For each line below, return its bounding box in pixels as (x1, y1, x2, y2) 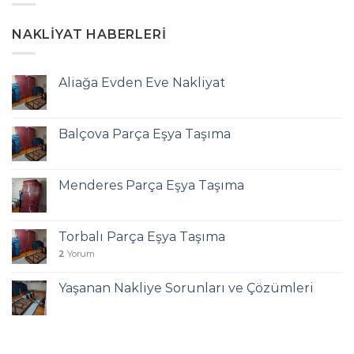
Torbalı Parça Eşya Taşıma (58, 229, 225, 245)
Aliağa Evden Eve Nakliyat (58, 75, 225, 91)
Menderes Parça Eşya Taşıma (58, 178, 244, 194)
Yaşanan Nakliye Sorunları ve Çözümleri (58, 281, 314, 296)
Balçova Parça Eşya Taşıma (58, 126, 231, 142)
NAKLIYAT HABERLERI (12, 26, 167, 42)
